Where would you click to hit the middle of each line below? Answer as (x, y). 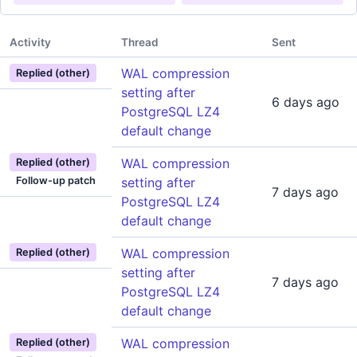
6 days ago (306, 102)
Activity (30, 42)
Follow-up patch (56, 180)
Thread (140, 42)
